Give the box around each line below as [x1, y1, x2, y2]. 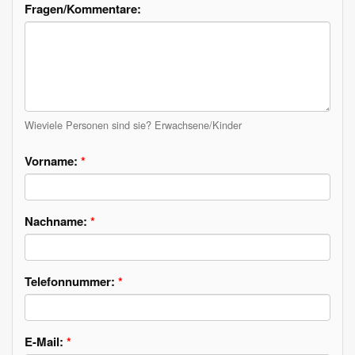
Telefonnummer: [25, 273, 118, 290]
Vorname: [25, 152, 81, 170]
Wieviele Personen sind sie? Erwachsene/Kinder [25, 117, 242, 132]
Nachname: [25, 212, 90, 230]
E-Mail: [25, 333, 67, 350]
